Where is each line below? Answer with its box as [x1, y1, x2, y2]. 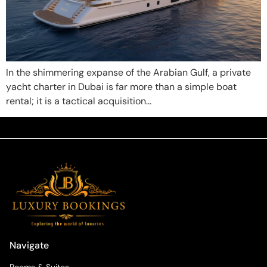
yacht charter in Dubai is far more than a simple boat [6, 80, 237, 93]
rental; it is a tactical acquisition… [6, 94, 151, 107]
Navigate [10, 238, 49, 252]
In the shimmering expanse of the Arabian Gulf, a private [6, 66, 251, 79]
